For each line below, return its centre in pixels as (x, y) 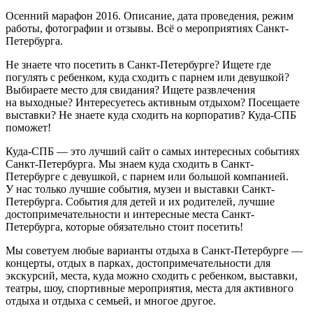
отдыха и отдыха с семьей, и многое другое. (111, 300)
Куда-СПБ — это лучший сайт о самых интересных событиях (153, 151)
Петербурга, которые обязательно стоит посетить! (124, 226)
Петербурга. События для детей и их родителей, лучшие (140, 201)
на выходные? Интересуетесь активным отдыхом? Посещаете (153, 102)
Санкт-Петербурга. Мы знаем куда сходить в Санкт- (130, 163)
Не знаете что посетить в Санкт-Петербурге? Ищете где (138, 64)
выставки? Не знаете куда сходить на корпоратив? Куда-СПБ (151, 115)
